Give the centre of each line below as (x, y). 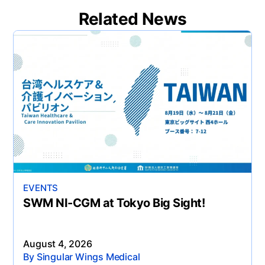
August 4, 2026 (58, 243)
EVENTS (41, 188)
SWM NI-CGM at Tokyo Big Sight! (114, 203)
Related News (132, 19)
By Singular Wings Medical (82, 256)
